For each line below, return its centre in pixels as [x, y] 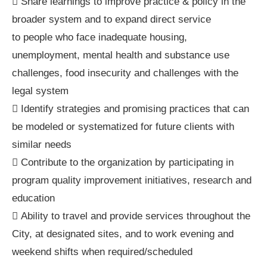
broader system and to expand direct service [111, 19]
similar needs [42, 144]
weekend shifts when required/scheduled [102, 252]
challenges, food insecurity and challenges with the [125, 73]
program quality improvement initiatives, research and [132, 180]
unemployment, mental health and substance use [121, 55]
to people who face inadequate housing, [100, 37]
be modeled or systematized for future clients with [123, 126]
